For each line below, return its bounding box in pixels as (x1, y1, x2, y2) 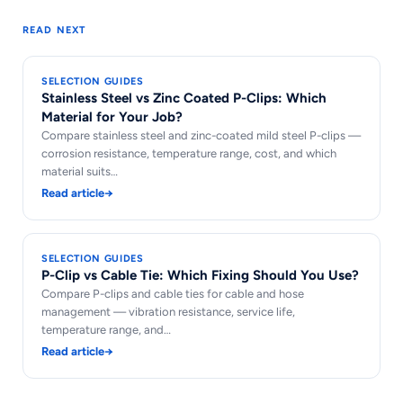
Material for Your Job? (41, 109, 183, 126)
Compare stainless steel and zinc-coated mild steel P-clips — (41, 129, 361, 143)
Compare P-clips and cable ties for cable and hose (41, 287, 304, 301)
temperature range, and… (41, 323, 171, 337)
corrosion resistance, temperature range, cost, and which (41, 147, 336, 161)
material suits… (41, 165, 118, 179)
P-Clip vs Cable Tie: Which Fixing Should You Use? (41, 267, 359, 284)
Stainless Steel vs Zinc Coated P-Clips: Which (41, 90, 327, 107)
